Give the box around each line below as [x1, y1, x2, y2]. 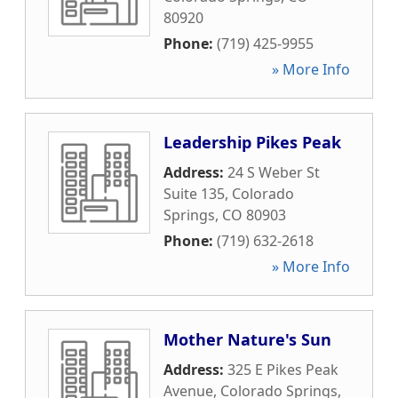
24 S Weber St [227, 163, 320, 182]
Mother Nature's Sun [163, 329, 331, 350]
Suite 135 [163, 184, 225, 203]
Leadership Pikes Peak [163, 131, 341, 153]
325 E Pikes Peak [227, 360, 338, 379]
